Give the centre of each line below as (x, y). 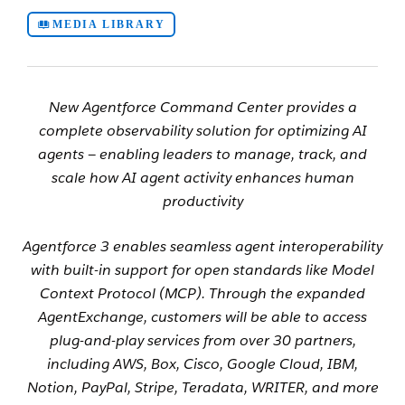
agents (63, 155)
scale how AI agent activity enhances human (202, 178)
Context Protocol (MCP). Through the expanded (202, 294)
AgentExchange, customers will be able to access (202, 317)
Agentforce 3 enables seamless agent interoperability (202, 247)
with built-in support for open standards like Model (202, 270)
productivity (202, 202)
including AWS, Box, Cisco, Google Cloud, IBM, (202, 364)
